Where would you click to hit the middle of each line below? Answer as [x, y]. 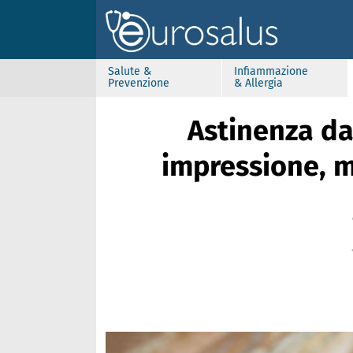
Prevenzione [139, 83]
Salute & [130, 71]
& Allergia [258, 83]
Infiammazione [271, 71]
